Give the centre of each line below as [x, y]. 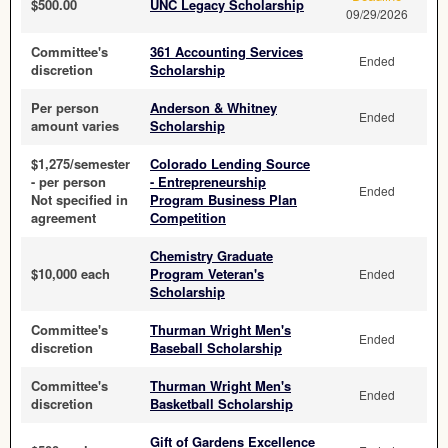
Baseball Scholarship [216, 347]
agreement [63, 217]
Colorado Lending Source [230, 163]
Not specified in [79, 199]
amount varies [75, 125]
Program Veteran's [207, 273]
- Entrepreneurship [208, 181]
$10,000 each [70, 273]
